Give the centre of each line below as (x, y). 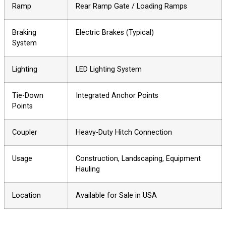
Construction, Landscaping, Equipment (138, 158)
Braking (24, 32)
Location (26, 195)
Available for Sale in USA (116, 195)
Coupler (25, 132)
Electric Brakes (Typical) (115, 32)
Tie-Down (28, 95)
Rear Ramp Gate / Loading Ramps (131, 6)
